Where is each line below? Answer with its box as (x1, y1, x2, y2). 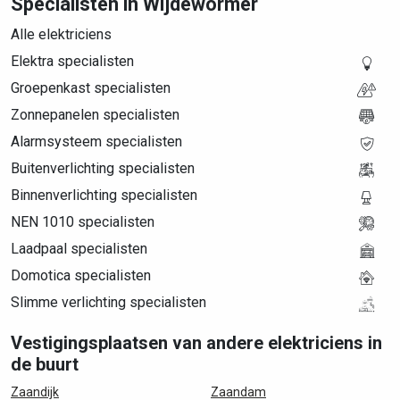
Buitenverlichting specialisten (11, 160, 195, 177)
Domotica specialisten (11, 267, 151, 284)
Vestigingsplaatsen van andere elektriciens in (11, 332, 382, 354)
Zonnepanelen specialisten (11, 106, 179, 123)
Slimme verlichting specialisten (11, 294, 206, 311)
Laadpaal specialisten (11, 240, 147, 257)
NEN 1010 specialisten (11, 213, 154, 230)
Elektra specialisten (11, 53, 134, 70)
